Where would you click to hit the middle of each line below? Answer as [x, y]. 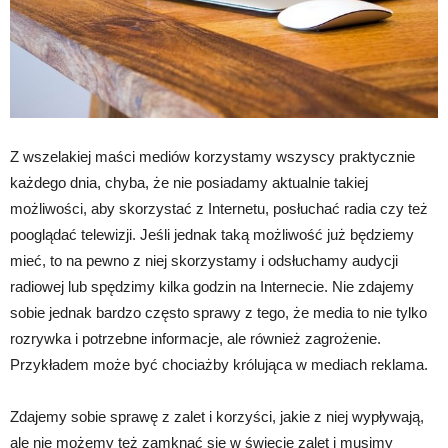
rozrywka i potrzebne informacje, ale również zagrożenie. [195, 338]
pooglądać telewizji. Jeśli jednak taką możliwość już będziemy [212, 234]
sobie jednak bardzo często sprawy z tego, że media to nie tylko [218, 312]
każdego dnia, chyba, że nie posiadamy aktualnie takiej [189, 182]
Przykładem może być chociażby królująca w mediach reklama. [219, 364]
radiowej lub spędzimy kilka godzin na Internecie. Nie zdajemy [212, 286]
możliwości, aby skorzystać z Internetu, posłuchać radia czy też [219, 208]
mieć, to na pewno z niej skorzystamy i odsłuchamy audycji [204, 260]
